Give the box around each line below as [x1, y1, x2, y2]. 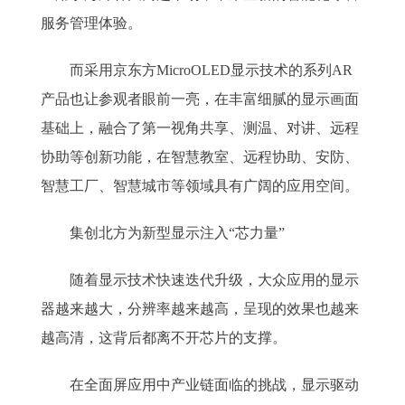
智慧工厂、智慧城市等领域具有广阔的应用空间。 [41, 178, 359, 193]
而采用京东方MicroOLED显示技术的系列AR [41, 62, 353, 78]
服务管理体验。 [41, 15, 142, 31]
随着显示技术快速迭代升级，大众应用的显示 [41, 272, 359, 287]
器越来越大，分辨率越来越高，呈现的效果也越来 [41, 301, 359, 316]
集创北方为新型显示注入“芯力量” [41, 225, 285, 240]
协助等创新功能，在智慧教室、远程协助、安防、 [41, 149, 359, 165]
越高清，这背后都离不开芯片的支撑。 [41, 330, 287, 345]
